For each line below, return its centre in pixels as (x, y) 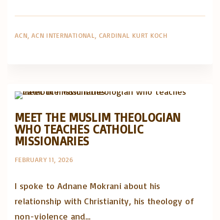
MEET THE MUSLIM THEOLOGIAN (98, 117)
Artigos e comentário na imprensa (124, 61)
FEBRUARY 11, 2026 (44, 159)
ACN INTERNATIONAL (63, 35)
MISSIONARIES (52, 141)
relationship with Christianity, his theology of (104, 201)
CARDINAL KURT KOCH (133, 35)
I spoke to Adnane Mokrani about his (88, 186)
